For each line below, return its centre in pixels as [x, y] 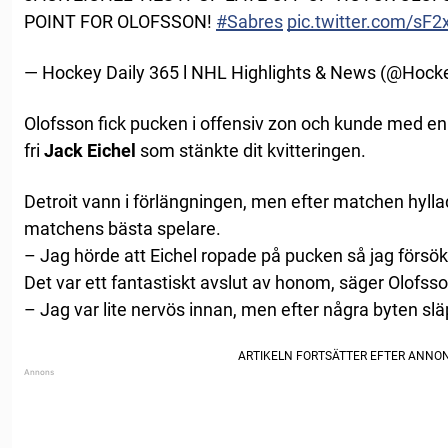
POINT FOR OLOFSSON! [120, 21]
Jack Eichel [90, 150]
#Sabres [249, 21]
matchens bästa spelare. [122, 228]
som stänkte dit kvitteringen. [251, 150]
